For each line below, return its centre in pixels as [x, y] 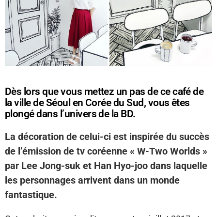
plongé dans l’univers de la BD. [70, 114]
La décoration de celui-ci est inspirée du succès [107, 136]
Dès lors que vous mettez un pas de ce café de [104, 91]
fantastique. [31, 194]
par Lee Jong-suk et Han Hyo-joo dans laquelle [106, 165]
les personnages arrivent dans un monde [92, 180]
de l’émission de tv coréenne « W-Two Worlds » [106, 151]
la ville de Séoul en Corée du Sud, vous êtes [97, 102]
